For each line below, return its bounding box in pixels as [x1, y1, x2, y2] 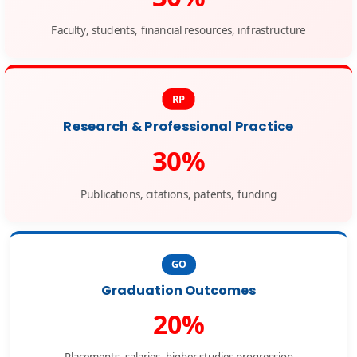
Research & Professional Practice [63, 116, 294, 135]
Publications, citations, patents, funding [80, 186, 277, 202]
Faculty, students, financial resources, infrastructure [51, 22, 306, 38]
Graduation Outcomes [101, 281, 256, 300]
